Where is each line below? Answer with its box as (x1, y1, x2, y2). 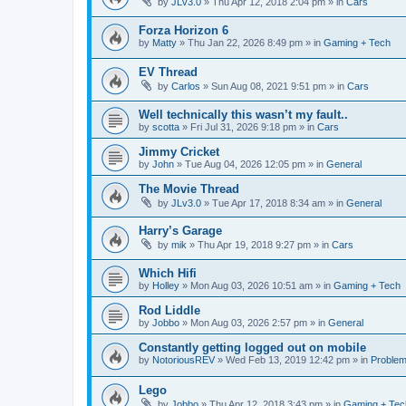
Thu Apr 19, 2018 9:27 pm (198, 239, 311, 251)
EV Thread (139, 65, 198, 80)
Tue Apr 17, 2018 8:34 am (212, 197, 325, 208)
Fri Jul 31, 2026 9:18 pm (190, 121, 296, 132)
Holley (152, 280, 179, 292)
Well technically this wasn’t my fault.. (139, 107, 348, 121)
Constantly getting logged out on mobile (139, 341, 366, 355)
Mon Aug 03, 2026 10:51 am (190, 280, 313, 292)
